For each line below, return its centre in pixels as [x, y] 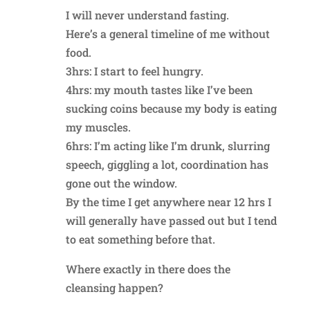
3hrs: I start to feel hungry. [134, 71]
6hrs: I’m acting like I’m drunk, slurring [167, 145]
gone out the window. [121, 183]
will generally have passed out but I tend [171, 220]
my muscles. [98, 127]
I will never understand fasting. [147, 15]
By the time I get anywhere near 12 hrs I [168, 201]
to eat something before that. [140, 239]
